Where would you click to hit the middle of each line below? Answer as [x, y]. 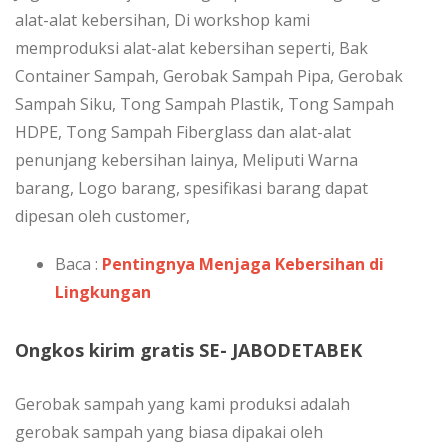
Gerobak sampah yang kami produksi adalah [182, 404]
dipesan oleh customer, [102, 216]
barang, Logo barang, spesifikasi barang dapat [191, 188]
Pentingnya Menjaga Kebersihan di [243, 264]
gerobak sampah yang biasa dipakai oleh [169, 432]
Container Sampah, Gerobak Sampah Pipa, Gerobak [209, 76]
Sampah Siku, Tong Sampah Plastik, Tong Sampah [204, 104]
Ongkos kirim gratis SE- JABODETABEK [188, 350]
